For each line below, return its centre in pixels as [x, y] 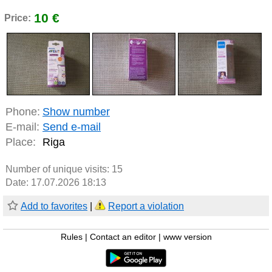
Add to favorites [54, 206]
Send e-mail [72, 127]
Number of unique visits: [59, 169]
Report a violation [146, 206]
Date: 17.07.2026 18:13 [56, 183]
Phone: [23, 112]
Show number [76, 112]
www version [187, 237]
